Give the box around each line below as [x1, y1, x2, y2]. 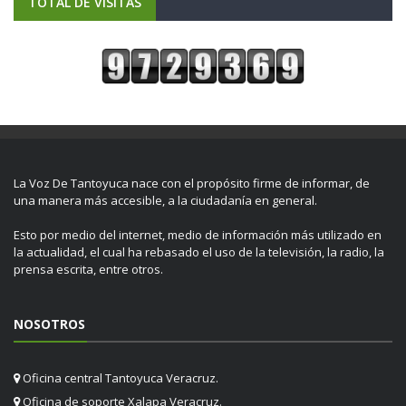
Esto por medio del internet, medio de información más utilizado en [14, 227, 382, 244]
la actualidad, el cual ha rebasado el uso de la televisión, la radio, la [14, 244, 384, 261]
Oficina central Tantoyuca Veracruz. [20, 370, 218, 387]
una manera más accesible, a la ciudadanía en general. [14, 191, 317, 208]
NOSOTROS [14, 315, 85, 333]
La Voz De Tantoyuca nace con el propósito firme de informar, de [14, 174, 370, 191]
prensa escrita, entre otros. [14, 261, 163, 278]
